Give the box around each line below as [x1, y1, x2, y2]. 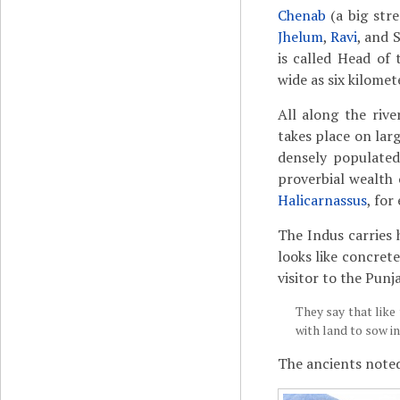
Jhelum [277, 27, 323, 46]
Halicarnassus [277, 190, 367, 210]
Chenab [277, 5, 326, 25]
